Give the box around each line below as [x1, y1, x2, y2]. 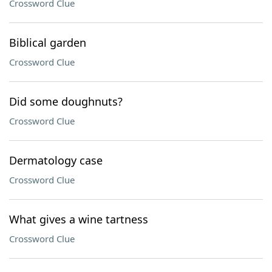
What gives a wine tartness [9, 212, 148, 226]
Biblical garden [9, 35, 86, 50]
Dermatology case [9, 153, 103, 168]
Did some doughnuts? [9, 94, 123, 109]
